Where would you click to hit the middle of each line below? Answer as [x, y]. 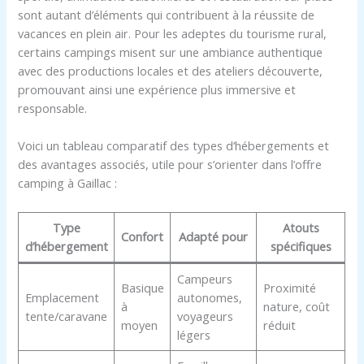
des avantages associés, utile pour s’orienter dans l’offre [170, 165]
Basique [142, 287]
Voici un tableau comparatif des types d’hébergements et [174, 146]
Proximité [289, 287]
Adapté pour [214, 236]
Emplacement [62, 297]
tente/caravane [66, 316]
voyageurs [205, 316]
